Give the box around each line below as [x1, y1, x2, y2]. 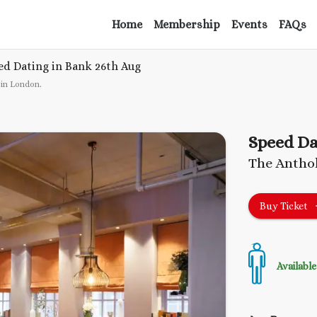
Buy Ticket [259, 200, 308, 212]
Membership [154, 17, 220, 31]
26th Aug [95, 59, 141, 74]
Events [231, 17, 267, 31]
